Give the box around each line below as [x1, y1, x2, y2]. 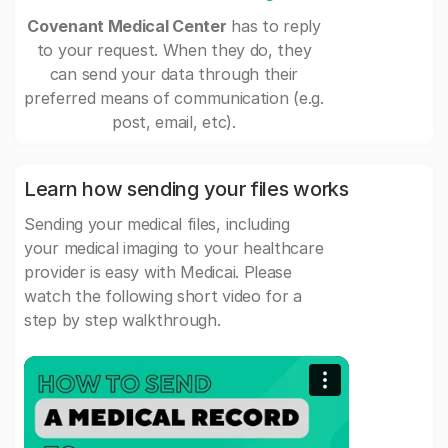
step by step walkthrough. [24, 310, 221, 331]
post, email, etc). [112, 112, 236, 133]
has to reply [226, 16, 321, 37]
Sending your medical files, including [24, 214, 290, 235]
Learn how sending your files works [24, 177, 349, 202]
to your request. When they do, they [36, 40, 312, 61]
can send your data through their [49, 64, 299, 85]
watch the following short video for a [24, 286, 302, 307]
